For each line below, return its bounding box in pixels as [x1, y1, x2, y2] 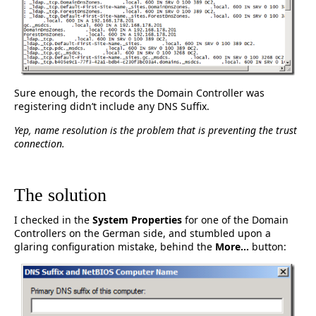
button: [249, 239, 286, 253]
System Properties [92, 212, 182, 226]
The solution [14, 184, 107, 205]
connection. [14, 136, 65, 150]
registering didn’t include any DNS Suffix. [14, 99, 209, 113]
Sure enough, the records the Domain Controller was [14, 85, 265, 99]
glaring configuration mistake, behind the [14, 239, 215, 253]
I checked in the [14, 212, 92, 226]
